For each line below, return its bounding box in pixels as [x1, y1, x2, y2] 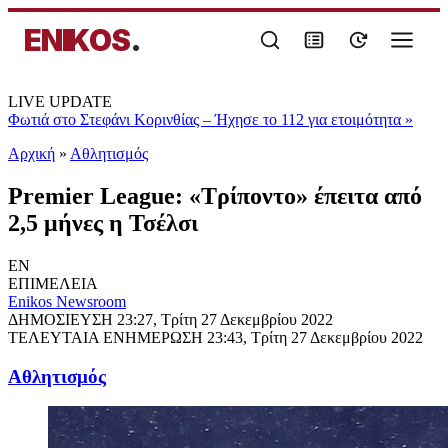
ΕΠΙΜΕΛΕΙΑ [8, 274, 98, 292]
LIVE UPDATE [8, 93, 112, 110]
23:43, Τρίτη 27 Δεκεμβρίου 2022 [207, 328, 423, 346]
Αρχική [8, 145, 55, 162]
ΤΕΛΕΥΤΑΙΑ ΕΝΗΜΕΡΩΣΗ [8, 328, 207, 346]
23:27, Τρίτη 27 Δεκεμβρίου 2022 [117, 310, 333, 328]
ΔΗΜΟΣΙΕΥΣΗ [8, 310, 117, 328]
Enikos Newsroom [8, 292, 126, 310]
